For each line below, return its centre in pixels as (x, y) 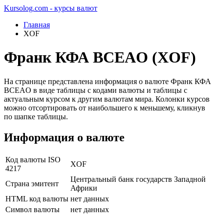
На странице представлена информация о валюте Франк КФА (108, 81)
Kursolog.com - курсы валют (51, 8)
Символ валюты (33, 209)
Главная (37, 25)
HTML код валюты (37, 198)
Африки (84, 188)
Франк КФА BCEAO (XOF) (100, 57)
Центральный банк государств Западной (138, 179)
